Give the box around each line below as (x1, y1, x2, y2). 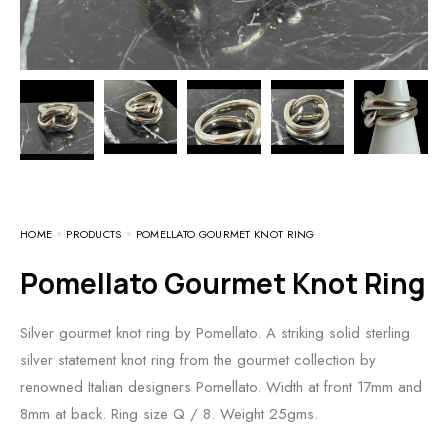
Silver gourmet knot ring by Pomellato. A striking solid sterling (20, 321, 410, 344)
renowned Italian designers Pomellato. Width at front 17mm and (20, 375, 422, 398)
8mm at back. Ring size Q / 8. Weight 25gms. (20, 402, 318, 425)
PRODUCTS (66, 225, 122, 242)
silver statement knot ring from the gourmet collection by (20, 348, 376, 371)
